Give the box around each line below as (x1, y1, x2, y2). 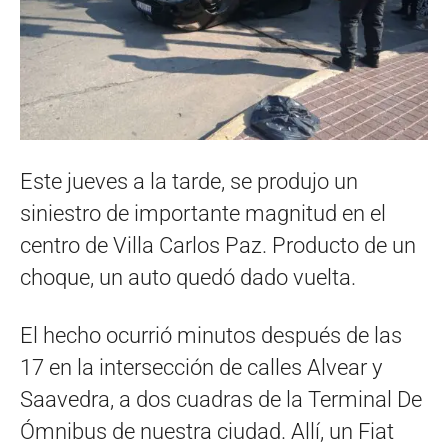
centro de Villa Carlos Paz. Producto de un (20, 233, 416, 258)
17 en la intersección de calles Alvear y (20, 355, 382, 380)
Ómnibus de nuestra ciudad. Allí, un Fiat (20, 419, 394, 444)
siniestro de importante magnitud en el (20, 201, 386, 226)
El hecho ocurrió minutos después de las (20, 323, 402, 348)
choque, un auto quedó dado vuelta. (20, 265, 356, 290)
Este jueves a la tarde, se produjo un (20, 169, 358, 194)
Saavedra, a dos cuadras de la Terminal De (20, 387, 422, 412)
